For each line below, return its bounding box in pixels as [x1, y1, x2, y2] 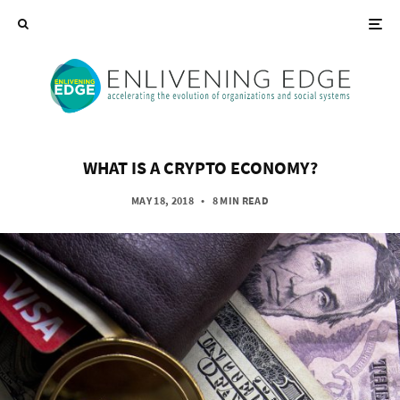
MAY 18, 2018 [130, 194, 195, 207]
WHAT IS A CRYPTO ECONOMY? [82, 156, 318, 179]
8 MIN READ [212, 194, 270, 207]
